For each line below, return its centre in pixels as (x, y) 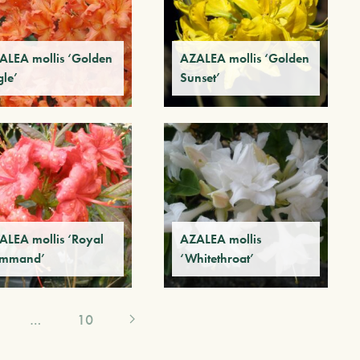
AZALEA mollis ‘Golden (244, 59)
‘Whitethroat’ (217, 258)
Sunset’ (200, 78)
